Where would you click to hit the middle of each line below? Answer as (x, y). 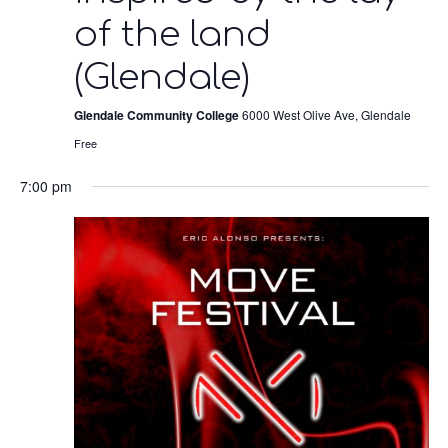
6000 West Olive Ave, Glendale (326, 115)
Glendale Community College (157, 115)
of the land (172, 35)
